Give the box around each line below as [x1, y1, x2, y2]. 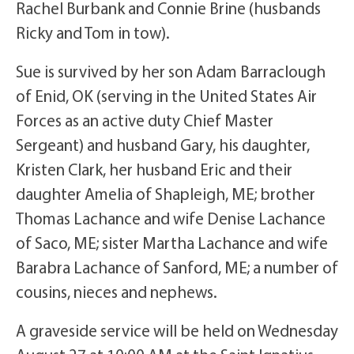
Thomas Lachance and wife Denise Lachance [16, 207, 326, 228]
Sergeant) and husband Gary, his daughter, [16, 134, 310, 155]
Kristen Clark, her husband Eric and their [16, 158, 292, 179]
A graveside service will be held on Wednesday [16, 319, 338, 341]
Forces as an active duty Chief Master [16, 109, 273, 130]
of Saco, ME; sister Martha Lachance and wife [16, 232, 328, 253]
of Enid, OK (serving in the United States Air [16, 85, 317, 106]
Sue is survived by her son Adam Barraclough [16, 60, 326, 81]
